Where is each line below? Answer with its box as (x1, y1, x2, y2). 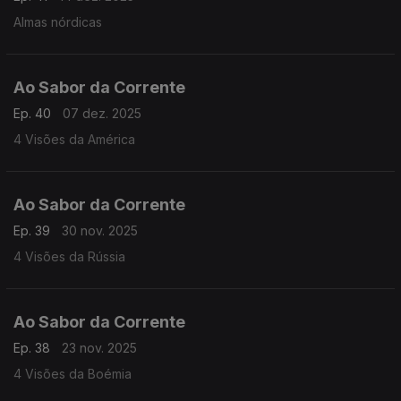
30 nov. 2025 (62, 223, 138, 238)
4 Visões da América (13, 132, 135, 147)
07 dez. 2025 (63, 106, 141, 121)
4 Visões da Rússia (13, 249, 125, 264)
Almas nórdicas (13, 14, 102, 30)
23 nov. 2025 (62, 340, 137, 355)
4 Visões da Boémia (13, 366, 132, 381)
